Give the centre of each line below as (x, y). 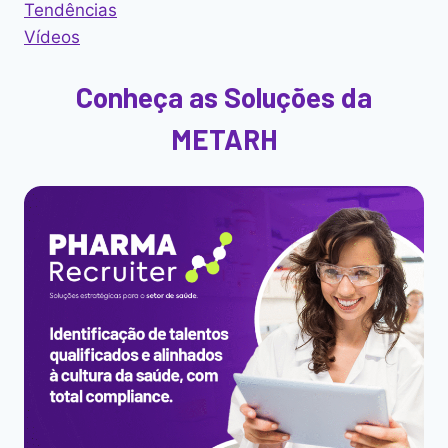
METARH (224, 139)
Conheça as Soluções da (224, 97)
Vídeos (52, 36)
